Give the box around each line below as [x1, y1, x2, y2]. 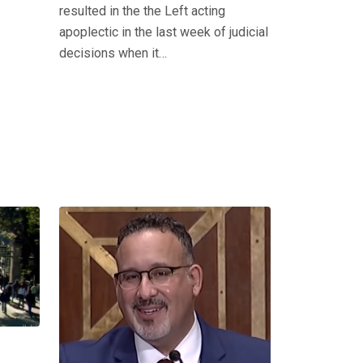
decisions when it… [59, 45, 167, 61]
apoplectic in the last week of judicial [59, 23, 268, 40]
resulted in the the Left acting [59, 2, 225, 19]
